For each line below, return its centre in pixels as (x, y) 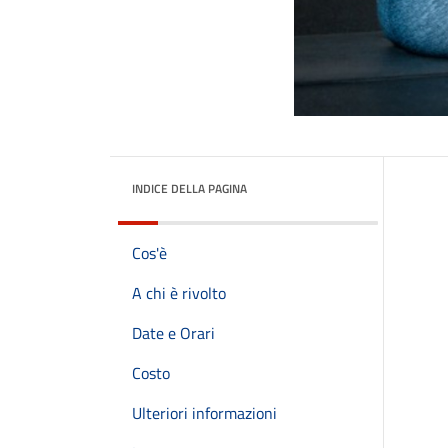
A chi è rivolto (179, 293)
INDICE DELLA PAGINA (189, 188)
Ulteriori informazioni (204, 413)
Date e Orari (173, 333)
